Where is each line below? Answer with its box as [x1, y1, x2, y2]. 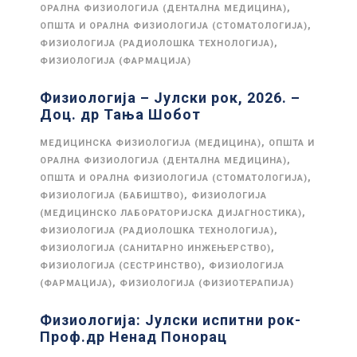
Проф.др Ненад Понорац [40, 328, 227, 345]
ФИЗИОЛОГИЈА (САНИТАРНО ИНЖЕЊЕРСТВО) [40, 243, 271, 253]
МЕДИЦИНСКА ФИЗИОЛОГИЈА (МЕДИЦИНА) [40, 138, 261, 148]
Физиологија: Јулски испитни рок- [40, 312, 301, 328]
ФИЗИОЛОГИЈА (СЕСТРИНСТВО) [40, 261, 202, 271]
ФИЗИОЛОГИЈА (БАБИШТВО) [40, 190, 184, 201]
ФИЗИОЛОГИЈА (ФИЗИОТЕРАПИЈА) [120, 278, 294, 288]
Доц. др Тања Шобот [40, 106, 201, 123]
